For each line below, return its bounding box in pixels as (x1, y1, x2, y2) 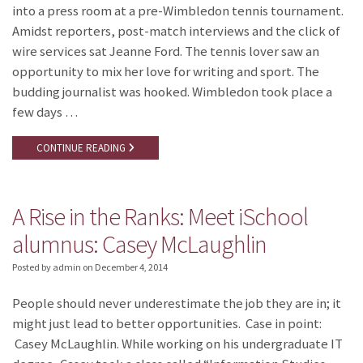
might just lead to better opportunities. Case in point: (12, 314, 322, 332)
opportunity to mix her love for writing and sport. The (12, 63, 319, 81)
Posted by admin (12, 260, 81, 273)
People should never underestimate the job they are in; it (12, 294, 341, 312)
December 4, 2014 (95, 260, 168, 273)
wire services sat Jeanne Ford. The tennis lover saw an (12, 43, 319, 61)
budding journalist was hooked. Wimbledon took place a (12, 83, 332, 101)
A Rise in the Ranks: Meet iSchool (12, 201, 308, 233)
